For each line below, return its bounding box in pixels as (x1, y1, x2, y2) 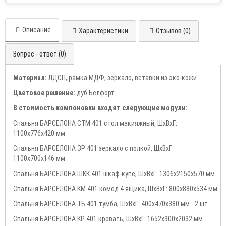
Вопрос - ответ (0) (13, 50, 66, 59)
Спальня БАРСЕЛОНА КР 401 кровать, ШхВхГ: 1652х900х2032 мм (13, 215, 203, 223)
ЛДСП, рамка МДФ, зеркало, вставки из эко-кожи (48, 74, 197, 82)
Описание (22, 26, 51, 34)
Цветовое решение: (13, 89, 77, 97)
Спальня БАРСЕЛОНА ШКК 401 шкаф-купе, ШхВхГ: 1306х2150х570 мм (13, 169, 215, 178)
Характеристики (79, 27, 128, 35)
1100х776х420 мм (13, 129, 65, 138)
